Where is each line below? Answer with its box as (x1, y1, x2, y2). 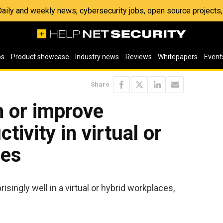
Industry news (75, 53, 119, 61)
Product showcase (10, 53, 69, 61)
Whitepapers (158, 53, 198, 61)
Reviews (125, 53, 152, 61)
